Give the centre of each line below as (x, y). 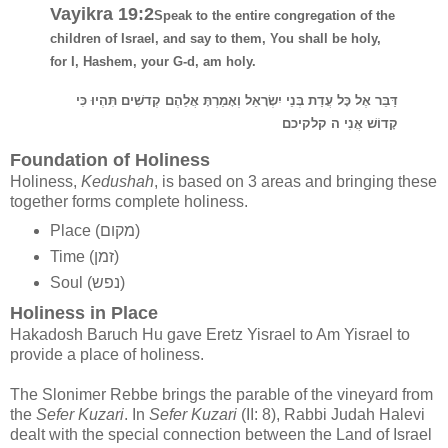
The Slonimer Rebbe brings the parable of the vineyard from (221, 395)
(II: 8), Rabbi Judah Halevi (331, 415)
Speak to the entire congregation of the (274, 15)
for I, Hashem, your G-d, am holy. (153, 61)
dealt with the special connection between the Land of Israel (221, 435)
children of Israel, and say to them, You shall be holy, (215, 38)
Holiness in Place (84, 313)
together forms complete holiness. (129, 202)
